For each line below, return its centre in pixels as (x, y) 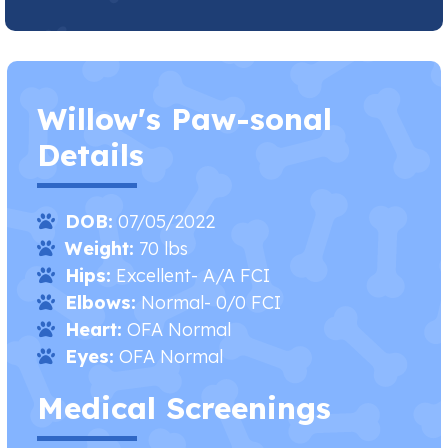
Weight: (100, 248)
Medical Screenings (184, 408)
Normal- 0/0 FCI (209, 302)
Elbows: (101, 302)
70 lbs (161, 248)
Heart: (94, 329)
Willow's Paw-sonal (185, 119)
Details (91, 155)
